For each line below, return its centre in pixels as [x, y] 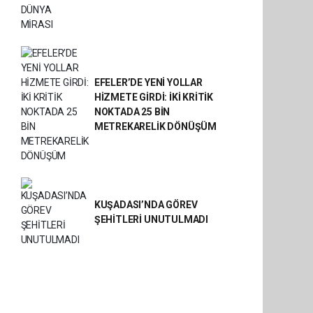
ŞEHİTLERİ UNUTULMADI [151, 219]
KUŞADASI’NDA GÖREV [146, 205]
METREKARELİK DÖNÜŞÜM [155, 126]
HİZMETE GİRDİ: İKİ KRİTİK [154, 97]
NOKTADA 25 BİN [132, 112]
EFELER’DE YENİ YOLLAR [148, 82]
